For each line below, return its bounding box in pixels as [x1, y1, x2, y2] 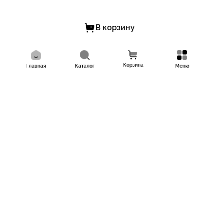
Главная [26, 63, 46, 69]
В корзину [95, 23, 135, 32]
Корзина [123, 62, 144, 68]
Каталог [75, 63, 94, 69]
